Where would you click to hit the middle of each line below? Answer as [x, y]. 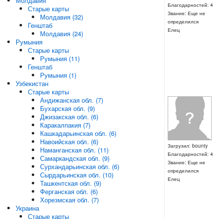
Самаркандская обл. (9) [75, 158]
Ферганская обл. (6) [69, 191]
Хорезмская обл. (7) [69, 200]
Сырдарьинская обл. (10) [77, 175]
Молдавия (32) [61, 17]
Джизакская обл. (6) [69, 117]
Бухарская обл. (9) [67, 108]
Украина [27, 208]
